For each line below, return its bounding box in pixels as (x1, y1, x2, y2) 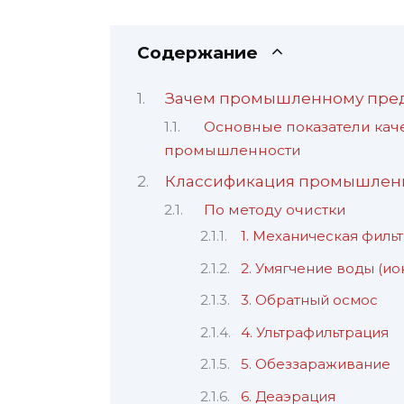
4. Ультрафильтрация (241, 324, 389, 341)
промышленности (164, 142, 301, 160)
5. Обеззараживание (241, 356, 390, 373)
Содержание (137, 41, 258, 63)
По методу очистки (204, 200, 347, 218)
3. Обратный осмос (241, 292, 378, 309)
